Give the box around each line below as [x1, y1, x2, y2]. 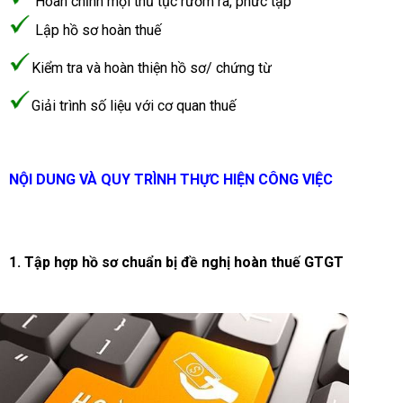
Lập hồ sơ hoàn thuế [31, 22, 161, 39]
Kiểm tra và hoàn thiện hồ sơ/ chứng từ [31, 59, 272, 76]
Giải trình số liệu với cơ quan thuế [31, 97, 236, 114]
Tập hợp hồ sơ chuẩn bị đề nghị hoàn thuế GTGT [24, 254, 347, 271]
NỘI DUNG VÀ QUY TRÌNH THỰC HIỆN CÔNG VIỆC [9, 171, 394, 188]
